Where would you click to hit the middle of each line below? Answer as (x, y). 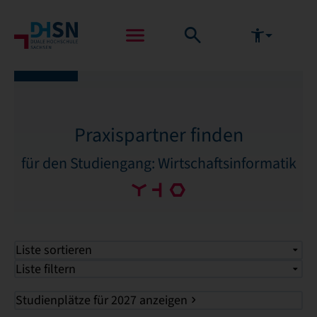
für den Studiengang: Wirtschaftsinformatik (158, 163)
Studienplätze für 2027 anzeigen (102, 300)
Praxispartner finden (158, 135)
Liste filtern (46, 269)
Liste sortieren (54, 250)
